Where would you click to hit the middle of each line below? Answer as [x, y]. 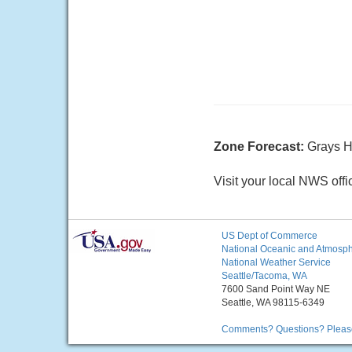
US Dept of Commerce [269, 236]
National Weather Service [276, 262]
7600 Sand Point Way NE [276, 289]
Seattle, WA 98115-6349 [273, 302]
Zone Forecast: [260, 147]
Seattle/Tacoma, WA [264, 276]
